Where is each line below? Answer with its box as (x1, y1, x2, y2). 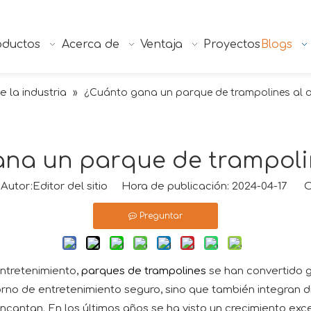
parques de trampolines (81, 265, 206, 278)
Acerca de (61, 38, 119, 51)
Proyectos (203, 38, 261, 51)
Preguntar (140, 211, 183, 221)
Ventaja (140, 38, 183, 51)
